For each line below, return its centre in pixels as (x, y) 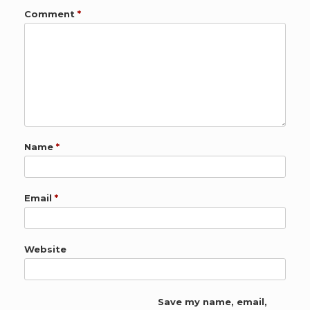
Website (45, 249)
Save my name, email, (212, 302)
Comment (51, 14)
